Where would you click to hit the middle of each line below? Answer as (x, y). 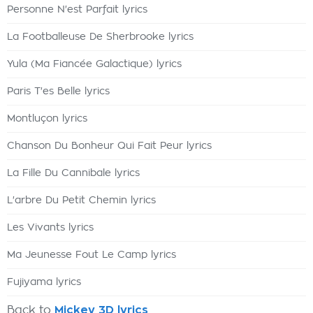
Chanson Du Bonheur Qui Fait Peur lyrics (109, 146)
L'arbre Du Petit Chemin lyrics (81, 201)
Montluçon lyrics (47, 119)
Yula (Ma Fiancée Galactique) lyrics (94, 64)
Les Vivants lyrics (50, 228)
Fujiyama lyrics (44, 282)
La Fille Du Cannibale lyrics (73, 173)
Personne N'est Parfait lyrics (77, 10)
